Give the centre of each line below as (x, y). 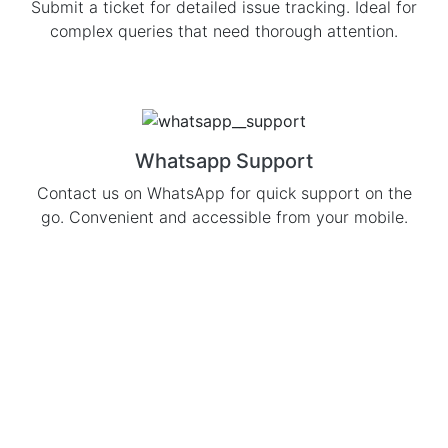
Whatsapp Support (224, 160)
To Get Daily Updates (224, 420)
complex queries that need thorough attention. (224, 30)
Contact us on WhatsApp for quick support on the (224, 192)
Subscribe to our (155, 351)
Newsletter (114, 389)
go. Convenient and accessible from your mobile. (224, 216)
